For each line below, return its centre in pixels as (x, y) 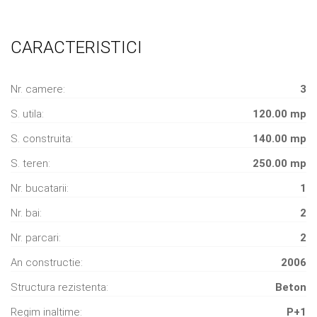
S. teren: (30, 163)
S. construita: (42, 138)
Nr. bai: (26, 213)
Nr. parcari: (36, 237)
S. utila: (27, 114)
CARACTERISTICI (76, 47)
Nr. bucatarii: (40, 188)
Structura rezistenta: (59, 287)
